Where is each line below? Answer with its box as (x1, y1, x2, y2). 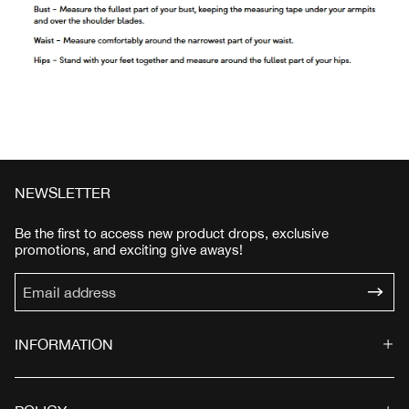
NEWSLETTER (15, 184, 110, 201)
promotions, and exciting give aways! (15, 241, 243, 257)
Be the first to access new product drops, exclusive (15, 225, 329, 241)
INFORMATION (15, 335, 113, 352)
